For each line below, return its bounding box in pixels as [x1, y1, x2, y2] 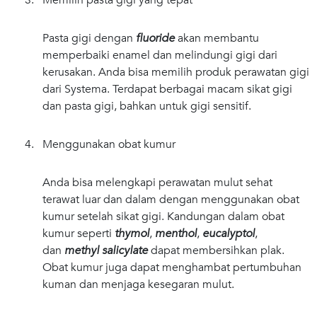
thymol [115, 225, 149, 241]
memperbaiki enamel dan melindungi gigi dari [42, 47, 277, 63]
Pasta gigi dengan [42, 30, 136, 46]
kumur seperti [42, 225, 115, 241]
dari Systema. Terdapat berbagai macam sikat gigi [42, 81, 292, 97]
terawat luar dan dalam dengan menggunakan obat [42, 191, 299, 207]
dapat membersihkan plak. [151, 242, 284, 258]
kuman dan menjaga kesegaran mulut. [42, 276, 234, 292]
